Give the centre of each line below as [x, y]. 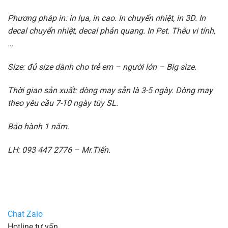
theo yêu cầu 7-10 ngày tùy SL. [63, 103]
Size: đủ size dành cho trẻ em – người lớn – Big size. [102, 67]
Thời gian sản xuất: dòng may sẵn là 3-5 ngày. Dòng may [110, 90]
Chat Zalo [25, 214]
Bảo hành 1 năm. [38, 126]
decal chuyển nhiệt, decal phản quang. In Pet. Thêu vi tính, [111, 31]
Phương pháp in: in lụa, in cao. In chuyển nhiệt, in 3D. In [106, 18]
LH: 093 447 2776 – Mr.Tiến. [59, 150]
